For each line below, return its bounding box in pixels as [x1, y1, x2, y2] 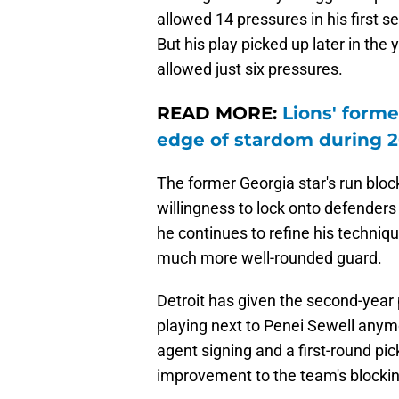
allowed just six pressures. [157, 60, 343, 79]
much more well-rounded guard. [157, 248, 382, 268]
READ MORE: [157, 102, 282, 125]
